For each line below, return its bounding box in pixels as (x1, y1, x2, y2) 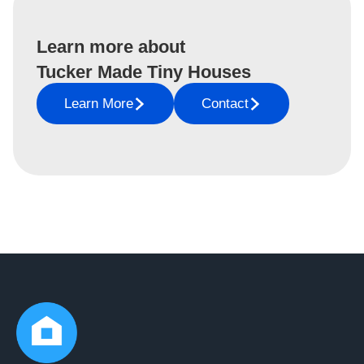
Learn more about (37, 37, 186, 58)
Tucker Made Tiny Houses (37, 62, 252, 83)
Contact (201, 96, 249, 112)
